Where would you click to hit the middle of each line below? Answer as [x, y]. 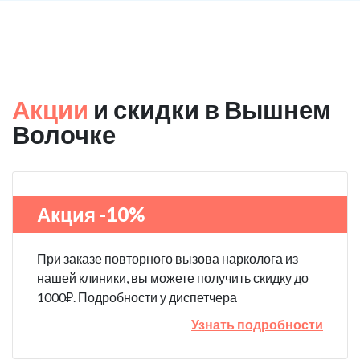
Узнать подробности [257, 324]
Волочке [64, 134]
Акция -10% [91, 214]
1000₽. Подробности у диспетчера [137, 297]
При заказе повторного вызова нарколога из [168, 258]
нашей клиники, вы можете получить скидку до [173, 278]
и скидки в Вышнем [210, 109]
